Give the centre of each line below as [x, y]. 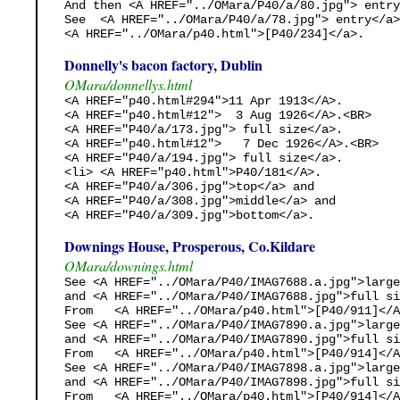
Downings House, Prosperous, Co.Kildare [190, 246]
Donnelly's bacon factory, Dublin [163, 64]
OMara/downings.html [129, 265]
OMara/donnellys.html [128, 84]
